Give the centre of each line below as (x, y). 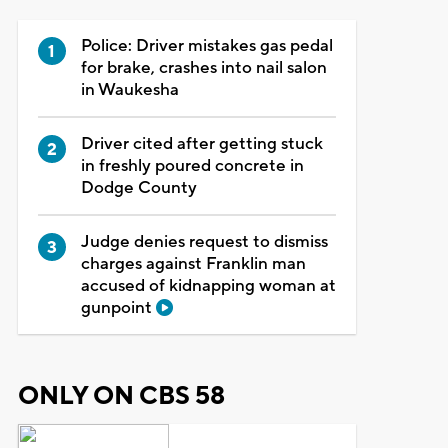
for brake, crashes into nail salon (203, 67)
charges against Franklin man (193, 263)
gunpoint (118, 307)
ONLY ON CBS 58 (121, 395)
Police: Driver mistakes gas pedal (206, 45)
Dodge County (138, 187)
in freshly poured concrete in (192, 165)
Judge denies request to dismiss (204, 241)
